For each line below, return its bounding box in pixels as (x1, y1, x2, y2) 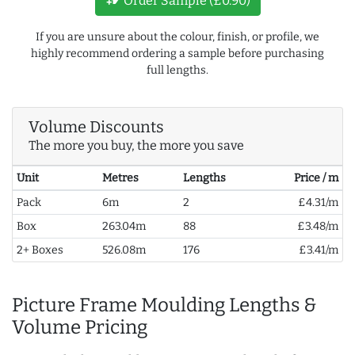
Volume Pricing (12, 316, 147, 339)
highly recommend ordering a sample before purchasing (31, 47, 324, 61)
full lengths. (147, 63, 208, 78)
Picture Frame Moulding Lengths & (12, 294, 317, 317)
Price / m (294, 171, 339, 185)
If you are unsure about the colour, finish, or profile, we (36, 30, 319, 44)
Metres (101, 171, 139, 185)
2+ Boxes (16, 243, 63, 258)
